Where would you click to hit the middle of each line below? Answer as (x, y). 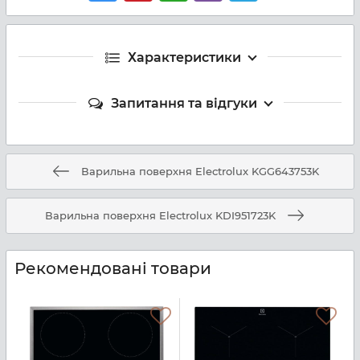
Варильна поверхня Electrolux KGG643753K (200, 171)
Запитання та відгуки (184, 103)
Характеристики (184, 57)
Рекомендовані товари (113, 268)
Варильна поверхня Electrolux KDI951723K (160, 215)
